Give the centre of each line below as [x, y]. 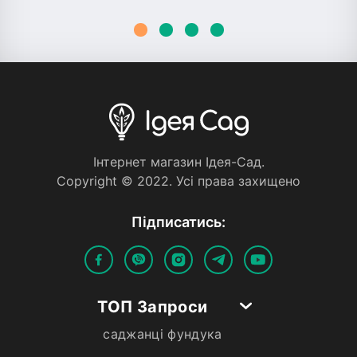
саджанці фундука [163, 333]
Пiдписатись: [178, 222]
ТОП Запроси [153, 306]
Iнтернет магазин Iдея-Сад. [178, 161]
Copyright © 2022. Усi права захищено [178, 180]
